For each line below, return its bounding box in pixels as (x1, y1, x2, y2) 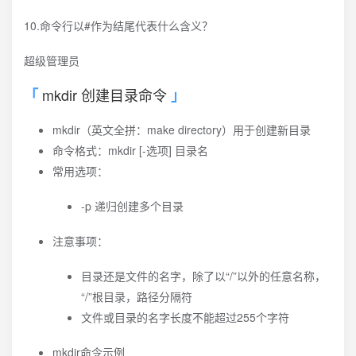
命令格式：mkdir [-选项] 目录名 (52, 142, 208, 158)
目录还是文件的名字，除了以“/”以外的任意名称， (81, 268, 326, 284)
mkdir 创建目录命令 (42, 84, 167, 105)
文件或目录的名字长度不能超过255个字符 (81, 309, 289, 325)
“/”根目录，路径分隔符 (81, 288, 192, 304)
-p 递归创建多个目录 (81, 198, 184, 214)
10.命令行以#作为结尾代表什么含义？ (24, 17, 213, 33)
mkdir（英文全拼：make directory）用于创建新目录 (52, 122, 311, 137)
